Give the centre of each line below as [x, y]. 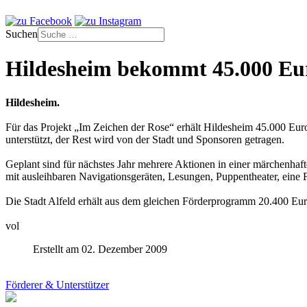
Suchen [22, 34]
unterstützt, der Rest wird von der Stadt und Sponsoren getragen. [145, 139]
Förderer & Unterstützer [57, 284]
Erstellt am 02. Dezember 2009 [100, 249]
